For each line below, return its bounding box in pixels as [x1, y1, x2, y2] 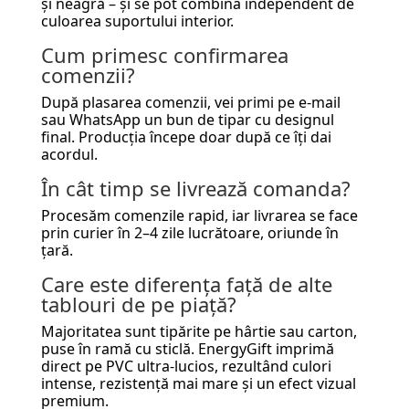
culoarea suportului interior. [40, 10, 234, 31]
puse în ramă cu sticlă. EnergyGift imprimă [40, 338, 334, 359]
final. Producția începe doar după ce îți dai [40, 126, 331, 147]
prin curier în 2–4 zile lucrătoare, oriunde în [40, 222, 339, 243]
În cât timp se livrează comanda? [40, 173, 351, 202]
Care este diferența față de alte [40, 269, 332, 298]
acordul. [40, 143, 98, 164]
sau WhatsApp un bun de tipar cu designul [40, 109, 334, 130]
